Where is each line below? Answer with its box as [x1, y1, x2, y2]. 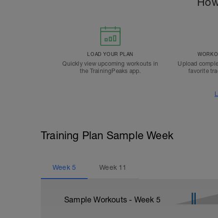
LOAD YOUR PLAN [87, 51, 133, 57]
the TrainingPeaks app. [79, 68, 141, 74]
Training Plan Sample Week [41, 129, 173, 142]
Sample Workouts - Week [64, 195, 156, 204]
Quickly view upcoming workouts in [62, 60, 158, 67]
